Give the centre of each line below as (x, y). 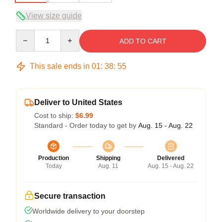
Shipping (108, 158)
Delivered (171, 158)
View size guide (54, 15)
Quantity (28, 34)
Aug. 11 (108, 166)
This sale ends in (60, 66)
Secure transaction (70, 196)
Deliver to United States (78, 102)
